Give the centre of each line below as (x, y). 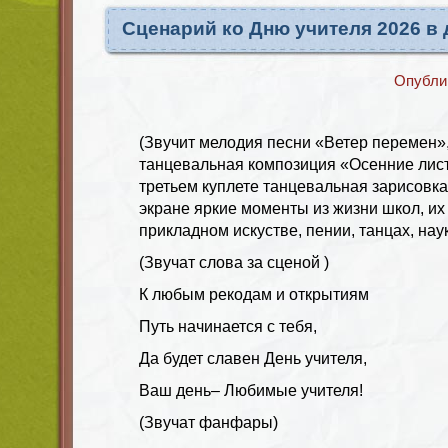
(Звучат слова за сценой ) (234, 262)
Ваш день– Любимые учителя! (251, 390)
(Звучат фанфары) (208, 422)
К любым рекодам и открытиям (254, 294)
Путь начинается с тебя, (228, 326)
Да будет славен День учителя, (253, 358)
